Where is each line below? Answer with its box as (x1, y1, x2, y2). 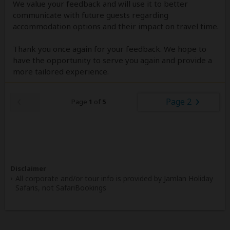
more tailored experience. (13, 66, 109, 76)
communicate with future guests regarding (13, 9, 168, 20)
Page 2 (165, 95, 191, 107)
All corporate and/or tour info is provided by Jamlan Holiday (15, 173, 213, 183)
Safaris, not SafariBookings (15, 182, 106, 193)
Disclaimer (10, 163, 46, 173)
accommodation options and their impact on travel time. (13, 21, 219, 31)
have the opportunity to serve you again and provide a (13, 54, 212, 65)
